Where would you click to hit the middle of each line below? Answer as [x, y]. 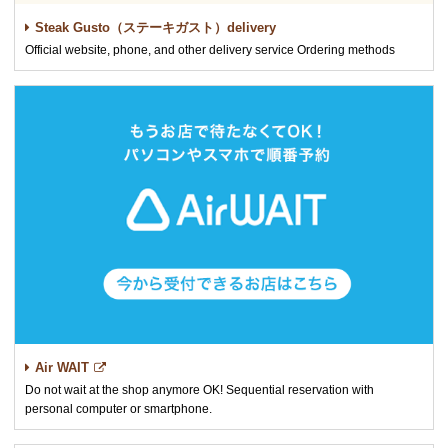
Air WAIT [62, 367]
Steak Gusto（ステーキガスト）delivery [155, 28]
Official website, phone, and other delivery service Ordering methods [210, 50]
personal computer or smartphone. [118, 408]
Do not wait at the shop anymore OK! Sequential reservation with [199, 389]
